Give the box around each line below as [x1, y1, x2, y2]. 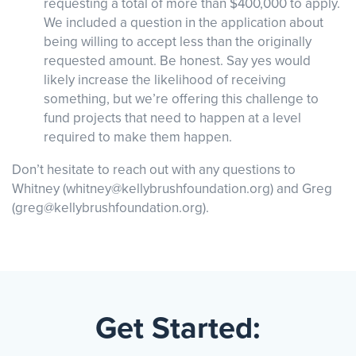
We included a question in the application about [44, 14, 323, 31]
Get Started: [95, 310, 261, 346]
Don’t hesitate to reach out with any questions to [12, 161, 296, 178]
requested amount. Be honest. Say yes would [44, 52, 311, 69]
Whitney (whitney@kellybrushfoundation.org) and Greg [12, 180, 332, 197]
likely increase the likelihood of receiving [44, 72, 286, 88]
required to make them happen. [44, 129, 232, 145]
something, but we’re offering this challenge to [44, 91, 319, 107]
